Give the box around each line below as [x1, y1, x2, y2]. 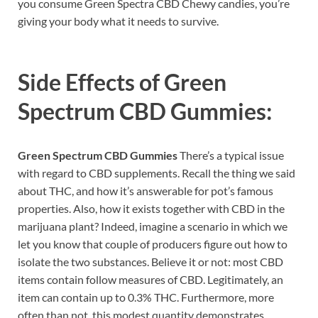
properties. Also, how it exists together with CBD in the [18, 201, 285, 215]
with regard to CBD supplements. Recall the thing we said [18, 165, 295, 180]
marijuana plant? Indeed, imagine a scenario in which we [18, 219, 287, 233]
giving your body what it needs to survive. [18, 13, 219, 28]
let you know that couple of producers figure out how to [18, 236, 287, 251]
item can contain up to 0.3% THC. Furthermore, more [18, 290, 274, 304]
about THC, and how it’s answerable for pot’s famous [18, 183, 273, 197]
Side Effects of [18, 67, 164, 96]
